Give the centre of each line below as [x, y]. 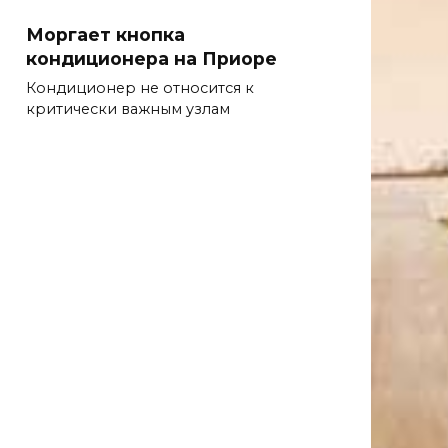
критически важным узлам [128, 108]
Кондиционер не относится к [140, 87]
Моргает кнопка [105, 34]
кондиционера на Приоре [151, 58]
